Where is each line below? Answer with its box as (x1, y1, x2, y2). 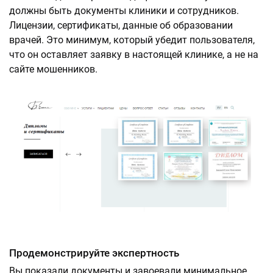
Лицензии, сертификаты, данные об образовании (9, 19, 233, 31)
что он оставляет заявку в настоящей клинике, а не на (9, 49, 258, 60)
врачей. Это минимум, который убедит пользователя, (9, 34, 255, 46)
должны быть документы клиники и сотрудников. (9, 5, 239, 16)
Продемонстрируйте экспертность (9, 247, 179, 259)
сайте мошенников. (9, 63, 97, 75)
